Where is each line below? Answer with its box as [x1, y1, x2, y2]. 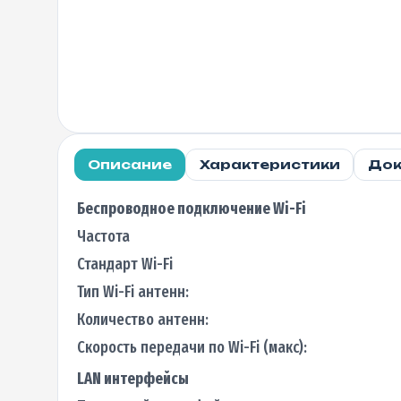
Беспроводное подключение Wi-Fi [76, 198, 306, 218]
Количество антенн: [76, 309, 209, 329]
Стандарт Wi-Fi [76, 253, 173, 274]
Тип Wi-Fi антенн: [76, 281, 189, 302]
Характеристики [199, 157, 340, 173]
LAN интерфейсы [76, 368, 189, 388]
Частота [76, 226, 130, 246]
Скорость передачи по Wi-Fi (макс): [76, 337, 307, 357]
